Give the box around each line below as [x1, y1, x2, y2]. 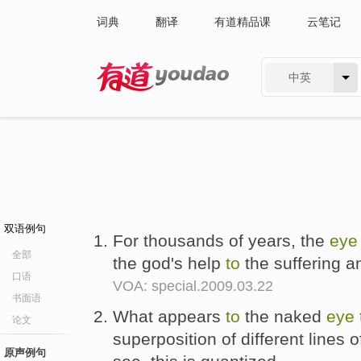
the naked [240, 306, 326, 326]
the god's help [113, 254, 226, 272]
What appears [113, 306, 226, 326]
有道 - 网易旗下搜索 [97, 95, 197, 108]
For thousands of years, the [113, 231, 330, 250]
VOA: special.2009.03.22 [113, 278, 273, 294]
